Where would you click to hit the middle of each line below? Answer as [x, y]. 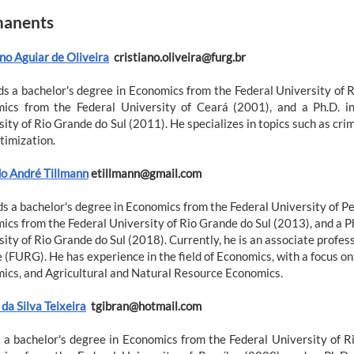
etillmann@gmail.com [145, 173]
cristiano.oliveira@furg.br [180, 56]
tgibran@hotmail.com [144, 305]
